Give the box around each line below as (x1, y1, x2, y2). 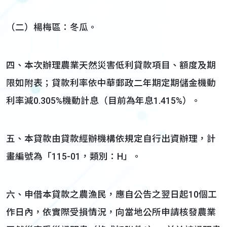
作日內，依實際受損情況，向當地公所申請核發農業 (6, 207, 216, 217)
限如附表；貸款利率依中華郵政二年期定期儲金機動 (6, 78, 216, 88)
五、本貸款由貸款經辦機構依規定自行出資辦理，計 (6, 134, 216, 144)
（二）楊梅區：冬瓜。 (6, 22, 97, 32)
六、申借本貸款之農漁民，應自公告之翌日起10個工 (6, 190, 217, 200)
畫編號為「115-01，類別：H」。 (6, 152, 141, 162)
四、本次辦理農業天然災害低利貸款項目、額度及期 (6, 60, 216, 70)
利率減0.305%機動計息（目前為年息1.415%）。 (6, 96, 201, 106)
